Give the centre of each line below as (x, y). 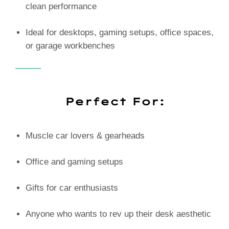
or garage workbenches (70, 45)
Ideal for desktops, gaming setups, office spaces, (120, 32)
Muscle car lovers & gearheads (85, 135)
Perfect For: (114, 101)
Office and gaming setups (74, 162)
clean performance (61, 6)
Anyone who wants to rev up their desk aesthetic (118, 214)
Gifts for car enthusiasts (72, 188)
